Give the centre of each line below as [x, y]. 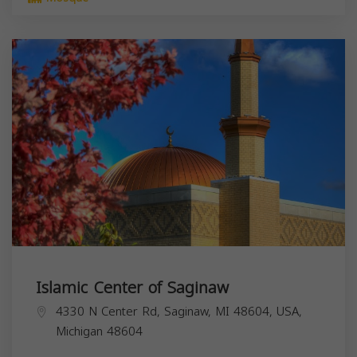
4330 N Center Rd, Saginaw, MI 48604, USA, [179, 311]
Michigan [79, 331]
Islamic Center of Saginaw [132, 287]
